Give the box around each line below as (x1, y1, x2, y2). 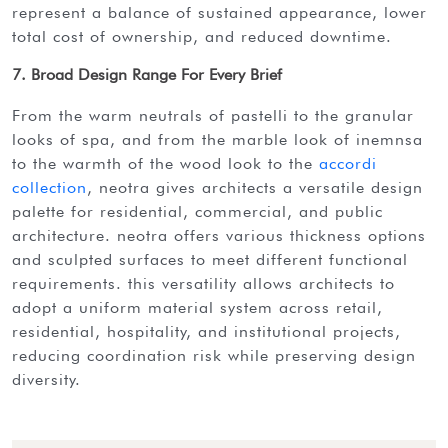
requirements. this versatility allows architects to (12, 273, 395, 293)
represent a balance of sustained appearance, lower (12, 2, 427, 22)
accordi (319, 153, 377, 173)
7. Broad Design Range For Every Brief (12, 64, 282, 84)
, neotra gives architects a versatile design (87, 177, 423, 197)
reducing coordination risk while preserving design (12, 345, 416, 365)
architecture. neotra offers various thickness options (12, 225, 426, 245)
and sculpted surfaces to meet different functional (12, 249, 408, 269)
